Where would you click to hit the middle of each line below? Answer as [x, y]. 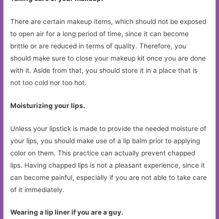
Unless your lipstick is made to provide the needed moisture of [109, 128]
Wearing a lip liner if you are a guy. [68, 212]
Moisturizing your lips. [49, 105]
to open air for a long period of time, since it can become [100, 33]
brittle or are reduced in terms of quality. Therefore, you [99, 46]
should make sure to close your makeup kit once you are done [108, 58]
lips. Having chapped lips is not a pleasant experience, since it [108, 165]
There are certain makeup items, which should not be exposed [109, 21]
